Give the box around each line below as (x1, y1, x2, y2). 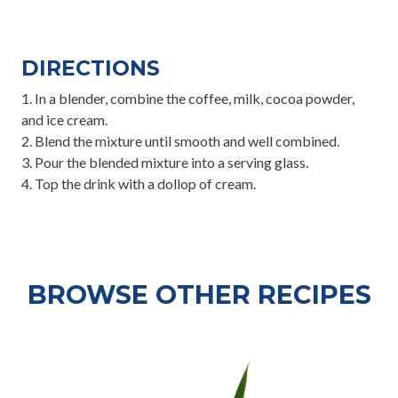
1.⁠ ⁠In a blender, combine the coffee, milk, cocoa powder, (21, 90, 354, 107)
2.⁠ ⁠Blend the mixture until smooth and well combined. (21, 132, 339, 149)
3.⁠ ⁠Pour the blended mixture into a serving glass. (21, 154, 308, 171)
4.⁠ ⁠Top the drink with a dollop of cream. (21, 175, 256, 192)
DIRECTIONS (21, 55, 160, 81)
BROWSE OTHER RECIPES (27, 279, 371, 310)
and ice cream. (21, 111, 107, 128)
